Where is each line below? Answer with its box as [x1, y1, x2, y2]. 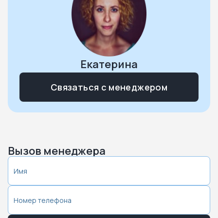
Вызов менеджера [8, 144, 106, 158]
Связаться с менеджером [51, 81, 167, 93]
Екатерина [80, 57, 138, 72]
